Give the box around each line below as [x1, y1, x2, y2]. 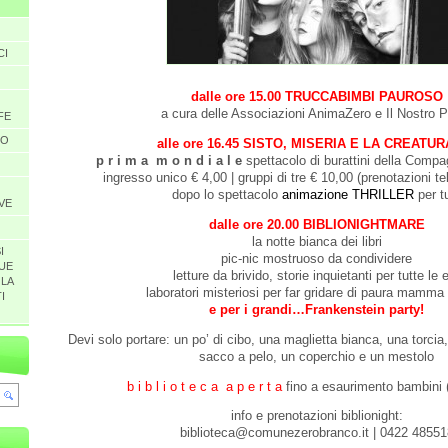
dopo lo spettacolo [171, 187, 282, 203]
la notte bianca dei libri [251, 234, 382, 250]
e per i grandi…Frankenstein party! [209, 302, 424, 318]
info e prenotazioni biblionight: [230, 408, 403, 424]
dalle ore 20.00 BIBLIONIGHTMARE [208, 217, 425, 233]
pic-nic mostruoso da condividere [221, 251, 412, 267]
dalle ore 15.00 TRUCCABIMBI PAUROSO [190, 89, 443, 105]
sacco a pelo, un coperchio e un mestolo [199, 348, 434, 364]
